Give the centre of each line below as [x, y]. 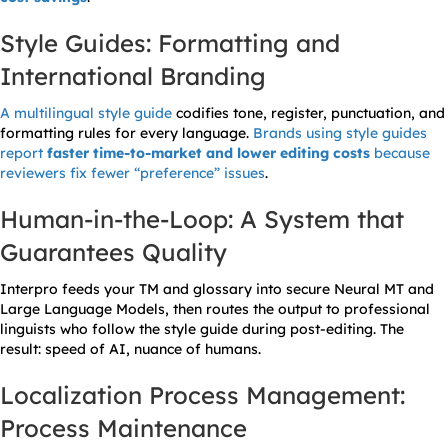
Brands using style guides [340, 133]
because [400, 153]
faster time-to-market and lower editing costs [208, 153]
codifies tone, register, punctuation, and [308, 113]
